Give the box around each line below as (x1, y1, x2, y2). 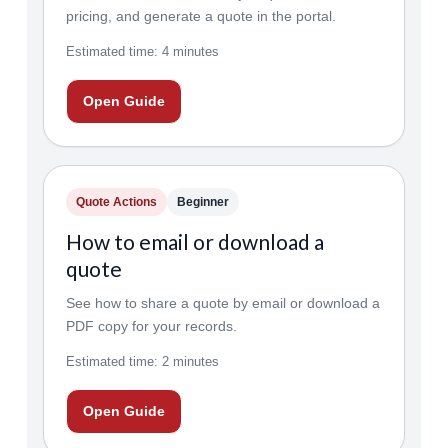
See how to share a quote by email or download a (65, 295, 380, 311)
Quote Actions (75, 195, 157, 209)
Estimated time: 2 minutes (65, 354, 219, 369)
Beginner (176, 195, 229, 209)
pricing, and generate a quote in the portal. (65, 8, 336, 24)
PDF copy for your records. (65, 318, 237, 334)
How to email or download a (65, 229, 324, 254)
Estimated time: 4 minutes (65, 44, 219, 59)
